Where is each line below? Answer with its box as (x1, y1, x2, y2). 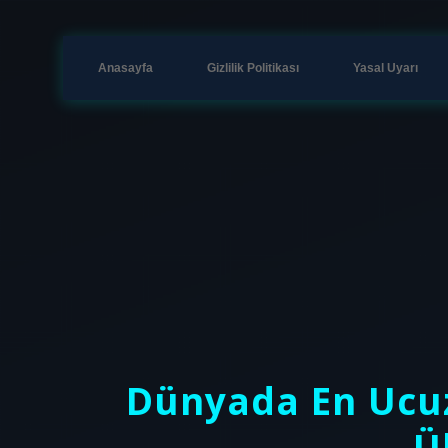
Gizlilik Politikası (207, 61, 299, 75)
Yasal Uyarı (353, 61, 418, 75)
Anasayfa (98, 61, 153, 75)
